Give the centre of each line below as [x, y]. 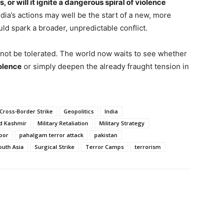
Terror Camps [105, 147]
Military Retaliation [63, 123]
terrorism [148, 147]
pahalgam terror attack [51, 135]
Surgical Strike [55, 147]
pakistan [106, 135]
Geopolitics [79, 111]
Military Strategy [122, 123]
